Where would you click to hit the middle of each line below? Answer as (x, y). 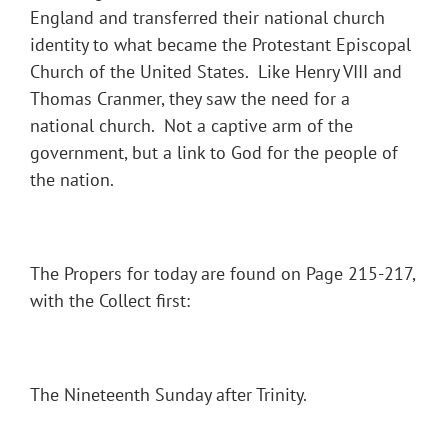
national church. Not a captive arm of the (191, 126)
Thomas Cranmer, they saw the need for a (190, 99)
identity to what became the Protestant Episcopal (220, 45)
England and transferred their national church (207, 18)
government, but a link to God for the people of (214, 153)
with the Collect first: (110, 301)
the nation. (72, 180)
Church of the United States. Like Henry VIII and (216, 72)
